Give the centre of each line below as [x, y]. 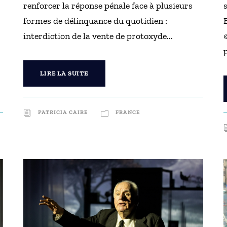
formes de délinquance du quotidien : [96, 21]
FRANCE [128, 112]
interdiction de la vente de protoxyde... [98, 36]
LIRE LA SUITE [64, 73]
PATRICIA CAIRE [63, 112]
